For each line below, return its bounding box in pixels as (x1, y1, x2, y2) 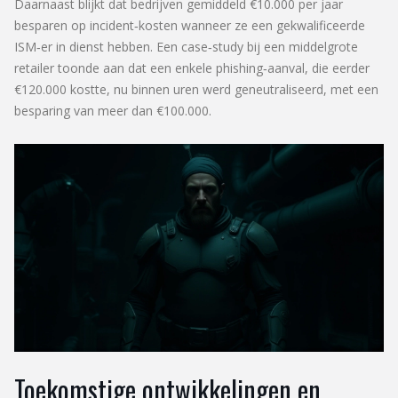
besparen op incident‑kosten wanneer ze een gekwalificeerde (14, 16, 365, 34)
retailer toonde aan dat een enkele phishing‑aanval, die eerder (14, 59, 370, 76)
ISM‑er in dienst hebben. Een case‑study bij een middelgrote (14, 37, 358, 55)
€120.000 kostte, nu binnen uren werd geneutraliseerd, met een (14, 80, 378, 98)
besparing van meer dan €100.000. (14, 101, 211, 119)
